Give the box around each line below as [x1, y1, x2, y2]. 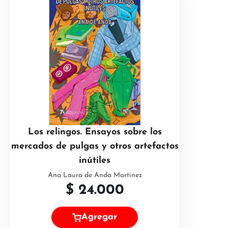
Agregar [81, 212, 117, 222]
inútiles [79, 156, 110, 165]
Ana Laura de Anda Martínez [47, 172, 142, 179]
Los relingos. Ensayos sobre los [27, 127, 162, 137]
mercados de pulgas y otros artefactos [11, 141, 179, 151]
